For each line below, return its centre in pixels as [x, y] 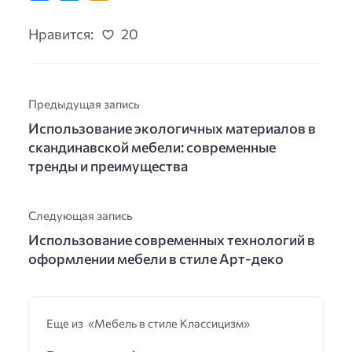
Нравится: [61, 34]
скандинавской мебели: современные [152, 147]
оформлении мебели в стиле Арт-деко [156, 259]
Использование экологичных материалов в [172, 128]
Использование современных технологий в [172, 240]
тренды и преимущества [108, 166]
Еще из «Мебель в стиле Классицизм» [148, 323]
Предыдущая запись [84, 104]
